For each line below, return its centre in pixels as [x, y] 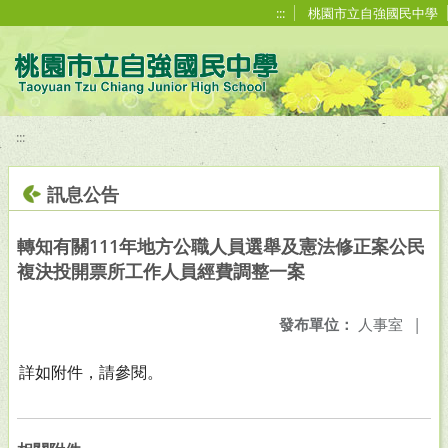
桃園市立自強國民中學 [373, 13]
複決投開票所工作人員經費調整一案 [161, 271]
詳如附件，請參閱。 [91, 372]
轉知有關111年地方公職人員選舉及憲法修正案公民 [221, 246]
